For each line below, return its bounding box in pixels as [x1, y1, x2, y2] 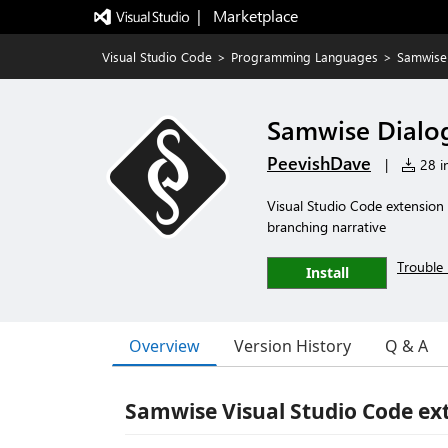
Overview [129, 334, 200, 357]
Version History [234, 335, 351, 357]
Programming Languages [231, 48, 378, 65]
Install [305, 263, 349, 282]
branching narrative [267, 217, 386, 236]
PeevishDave [267, 151, 371, 175]
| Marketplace [196, 5, 298, 26]
